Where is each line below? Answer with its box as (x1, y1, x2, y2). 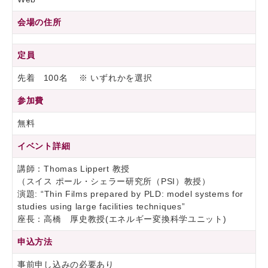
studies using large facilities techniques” (17, 202, 185, 212)
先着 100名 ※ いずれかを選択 (17, 73, 153, 83)
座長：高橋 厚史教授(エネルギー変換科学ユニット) (17, 214, 227, 224)
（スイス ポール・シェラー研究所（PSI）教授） (17, 176, 211, 187)
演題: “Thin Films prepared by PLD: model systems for (17, 189, 244, 199)
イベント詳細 (17, 141, 71, 151)
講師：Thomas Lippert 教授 (17, 164, 130, 174)
